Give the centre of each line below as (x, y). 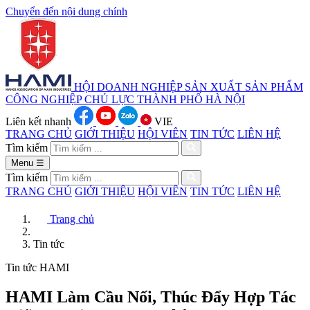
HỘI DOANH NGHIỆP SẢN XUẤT (158, 87)
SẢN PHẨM (274, 87)
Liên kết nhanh (38, 121)
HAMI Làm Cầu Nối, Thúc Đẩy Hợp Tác (151, 297)
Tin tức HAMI (37, 267)
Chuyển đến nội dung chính (66, 11)
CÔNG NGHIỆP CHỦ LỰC (70, 99)
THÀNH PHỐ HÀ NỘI (191, 99)
